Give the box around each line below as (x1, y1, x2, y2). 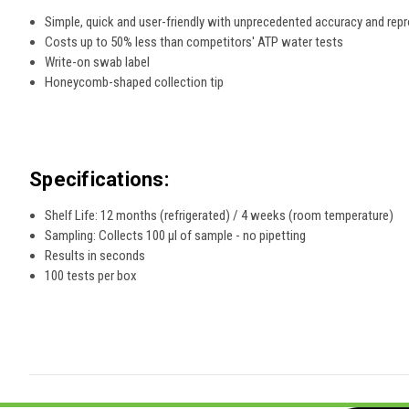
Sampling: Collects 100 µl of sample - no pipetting (45, 226, 307, 244)
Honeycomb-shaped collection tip (45, 74, 225, 91)
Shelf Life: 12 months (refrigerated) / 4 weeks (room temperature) (45, 206, 394, 224)
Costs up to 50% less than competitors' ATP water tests (45, 34, 344, 51)
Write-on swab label (45, 54, 151, 71)
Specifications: (29, 168, 169, 192)
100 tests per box (45, 267, 138, 284)
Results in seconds (45, 246, 146, 264)
